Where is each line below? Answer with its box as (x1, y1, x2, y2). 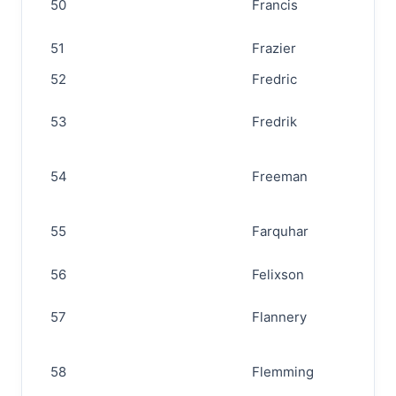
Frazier (252, 40, 296, 57)
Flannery (252, 308, 307, 325)
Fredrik (252, 113, 297, 130)
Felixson (252, 266, 304, 283)
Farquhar (252, 223, 308, 240)
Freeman (252, 168, 308, 185)
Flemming (252, 363, 314, 380)
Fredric (252, 71, 297, 88)
